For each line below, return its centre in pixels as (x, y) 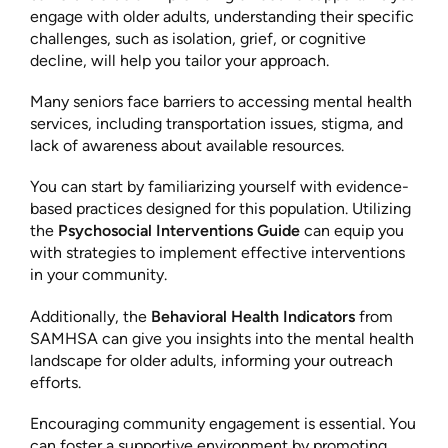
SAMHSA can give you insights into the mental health (222, 338)
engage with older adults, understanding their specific (222, 17)
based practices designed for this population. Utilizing (220, 209)
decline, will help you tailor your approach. (179, 61)
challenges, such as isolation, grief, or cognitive (198, 39)
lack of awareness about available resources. (187, 146)
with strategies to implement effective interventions (217, 253)
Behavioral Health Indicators (253, 316)
